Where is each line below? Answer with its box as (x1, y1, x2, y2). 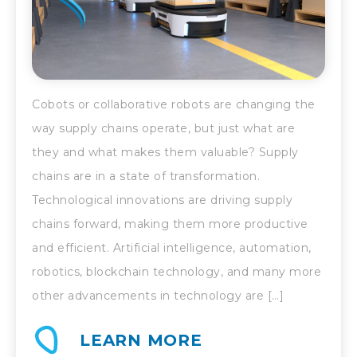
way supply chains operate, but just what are (32, 121, 295, 136)
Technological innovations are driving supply (32, 193, 292, 208)
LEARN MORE (80, 331, 202, 351)
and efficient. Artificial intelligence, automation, (32, 241, 312, 256)
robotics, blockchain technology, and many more (32, 265, 321, 280)
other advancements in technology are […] (32, 288, 284, 304)
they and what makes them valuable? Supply (32, 145, 299, 160)
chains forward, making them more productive (32, 217, 308, 232)
